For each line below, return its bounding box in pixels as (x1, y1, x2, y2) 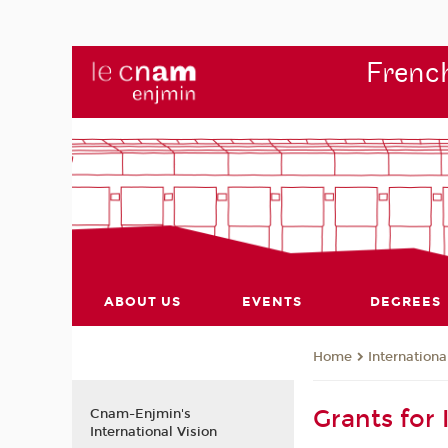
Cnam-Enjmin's (89, 405, 191, 422)
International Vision (89, 423, 217, 440)
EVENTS (241, 293, 302, 310)
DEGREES (369, 293, 441, 310)
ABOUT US (104, 293, 182, 310)
